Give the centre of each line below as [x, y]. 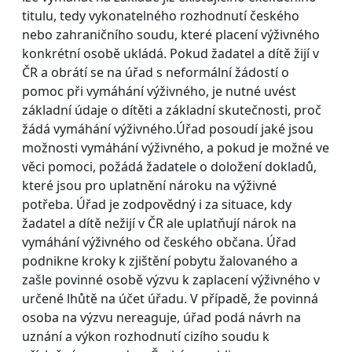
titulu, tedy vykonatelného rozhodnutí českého [161, 15]
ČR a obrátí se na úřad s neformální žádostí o [156, 72]
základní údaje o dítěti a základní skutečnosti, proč [172, 110]
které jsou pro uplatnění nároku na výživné [149, 185]
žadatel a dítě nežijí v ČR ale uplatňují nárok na [159, 223]
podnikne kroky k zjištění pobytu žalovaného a [160, 260]
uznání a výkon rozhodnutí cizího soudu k [146, 336]
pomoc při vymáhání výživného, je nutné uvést [159, 91]
